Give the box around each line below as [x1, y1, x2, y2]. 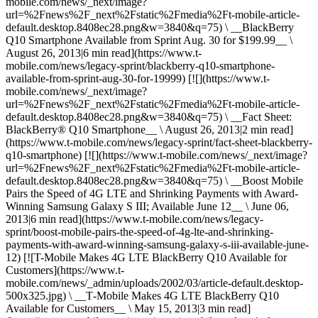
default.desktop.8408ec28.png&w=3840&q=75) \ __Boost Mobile [6, 175, 303, 187]
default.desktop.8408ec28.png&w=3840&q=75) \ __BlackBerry [6, 21, 294, 33]
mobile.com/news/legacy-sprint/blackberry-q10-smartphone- [6, 60, 275, 72]
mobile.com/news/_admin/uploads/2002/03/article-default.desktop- [6, 277, 303, 289]
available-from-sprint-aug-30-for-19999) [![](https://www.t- [6, 72, 270, 84]
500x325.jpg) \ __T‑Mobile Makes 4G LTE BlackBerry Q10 [6, 290, 279, 302]
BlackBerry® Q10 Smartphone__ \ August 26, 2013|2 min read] [6, 124, 293, 136]
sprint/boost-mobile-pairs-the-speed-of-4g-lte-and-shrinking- [6, 226, 273, 238]
